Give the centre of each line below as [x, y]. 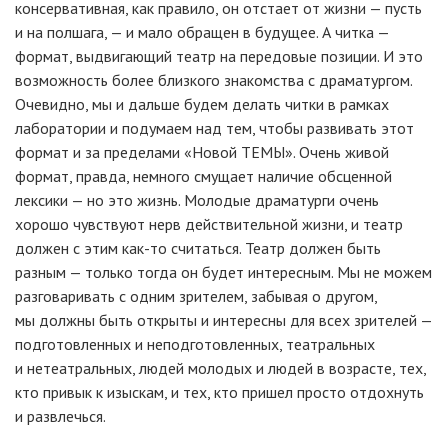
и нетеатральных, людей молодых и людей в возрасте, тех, [220, 368]
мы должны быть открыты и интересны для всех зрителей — [223, 320]
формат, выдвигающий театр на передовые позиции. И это [219, 56]
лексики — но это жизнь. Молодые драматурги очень [197, 200]
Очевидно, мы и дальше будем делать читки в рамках [202, 104]
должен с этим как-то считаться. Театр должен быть [198, 248]
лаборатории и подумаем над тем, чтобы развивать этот [214, 128]
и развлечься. [60, 416]
